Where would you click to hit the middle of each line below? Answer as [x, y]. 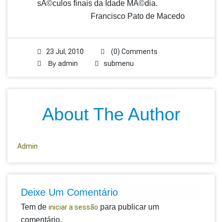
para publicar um [129, 207]
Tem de [35, 207]
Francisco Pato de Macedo [138, 16]
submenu [119, 63]
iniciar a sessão [73, 207]
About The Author [111, 114]
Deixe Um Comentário [69, 192]
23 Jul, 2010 [65, 52]
